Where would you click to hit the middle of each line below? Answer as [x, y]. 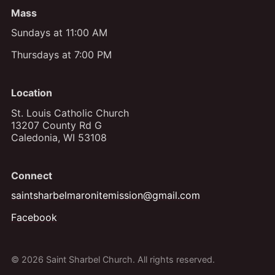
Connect [31, 175]
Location [31, 93]
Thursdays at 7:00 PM [61, 55]
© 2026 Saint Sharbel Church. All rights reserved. [113, 259]
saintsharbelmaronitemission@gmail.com [105, 195]
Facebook [34, 217]
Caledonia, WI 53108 [59, 137]
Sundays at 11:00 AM [59, 33]
